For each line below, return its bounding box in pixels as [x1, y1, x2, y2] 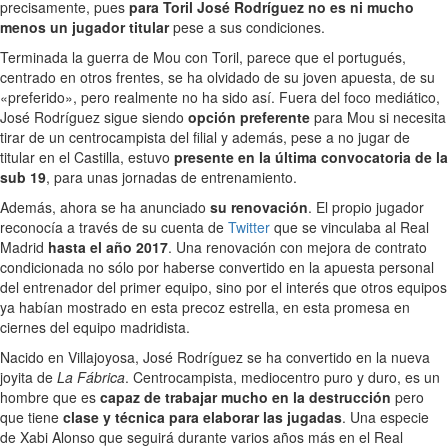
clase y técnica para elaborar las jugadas [63, 406, 342, 427]
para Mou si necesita [310, 106, 446, 127]
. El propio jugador [308, 196, 424, 217]
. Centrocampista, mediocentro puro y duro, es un [125, 366, 440, 387]
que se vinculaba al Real [270, 216, 429, 237]
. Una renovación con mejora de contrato [168, 236, 427, 257]
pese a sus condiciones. [169, 16, 325, 37]
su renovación [210, 196, 308, 217]
